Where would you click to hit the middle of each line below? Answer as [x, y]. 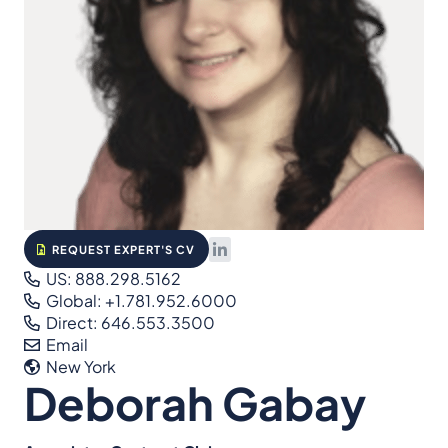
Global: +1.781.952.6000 [140, 301]
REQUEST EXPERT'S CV [122, 248]
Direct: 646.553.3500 [129, 323]
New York [80, 367]
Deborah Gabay [195, 402]
